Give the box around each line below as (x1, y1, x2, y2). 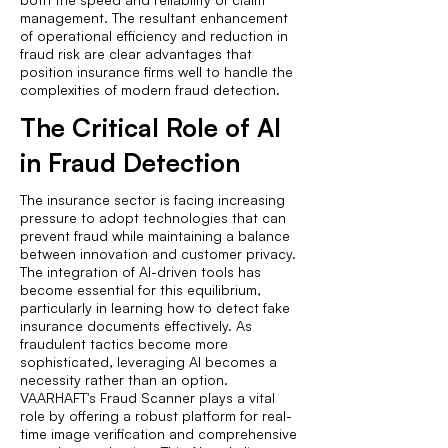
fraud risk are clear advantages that (20, 45, 252, 62)
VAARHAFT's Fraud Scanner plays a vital (20, 389, 275, 406)
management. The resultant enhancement (20, 9, 288, 26)
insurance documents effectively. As (20, 317, 252, 334)
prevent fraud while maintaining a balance (20, 227, 290, 244)
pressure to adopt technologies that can (20, 209, 286, 226)
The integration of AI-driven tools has (20, 263, 261, 280)
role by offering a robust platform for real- (20, 407, 292, 424)
